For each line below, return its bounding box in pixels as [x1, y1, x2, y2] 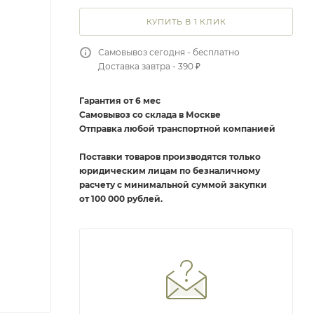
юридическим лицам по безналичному [79, 165, 260, 176]
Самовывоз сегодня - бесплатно [98, 47, 240, 57]
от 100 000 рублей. [79, 193, 163, 204]
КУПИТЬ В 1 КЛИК [146, 17, 226, 27]
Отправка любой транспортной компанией [79, 123, 275, 134]
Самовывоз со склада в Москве [79, 109, 221, 120]
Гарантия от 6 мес [79, 95, 161, 106]
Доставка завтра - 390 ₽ [98, 61, 200, 71]
